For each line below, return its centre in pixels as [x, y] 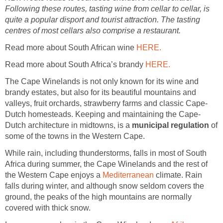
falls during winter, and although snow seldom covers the [105, 186]
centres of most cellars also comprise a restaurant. [93, 31]
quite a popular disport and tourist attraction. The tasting [103, 20]
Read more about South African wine [71, 48]
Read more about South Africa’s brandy [75, 65]
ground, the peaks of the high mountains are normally [98, 197]
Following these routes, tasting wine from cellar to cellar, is [107, 9]
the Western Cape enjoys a [54, 175]
